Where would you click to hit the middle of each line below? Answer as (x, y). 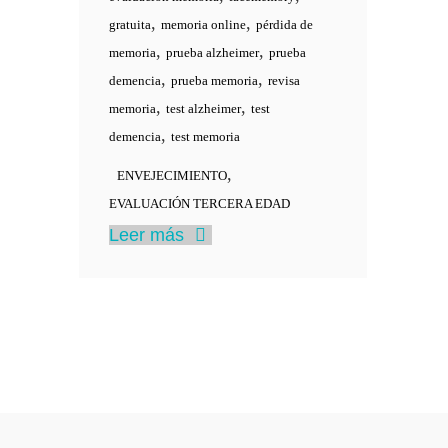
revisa (284, 80)
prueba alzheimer (212, 52)
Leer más (149, 235)
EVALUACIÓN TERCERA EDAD (199, 203)
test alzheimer (203, 108)
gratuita (130, 24)
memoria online (203, 24)
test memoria (205, 136)
